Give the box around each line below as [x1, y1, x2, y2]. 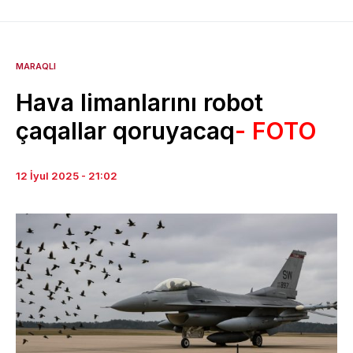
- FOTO [235, 117, 317, 146]
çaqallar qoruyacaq [16, 117, 235, 146]
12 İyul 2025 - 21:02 [16, 169, 117, 183]
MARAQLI [16, 61, 56, 72]
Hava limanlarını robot [16, 88, 263, 117]
